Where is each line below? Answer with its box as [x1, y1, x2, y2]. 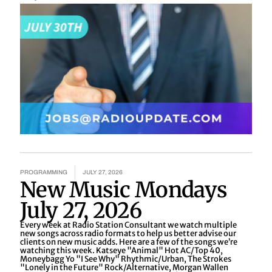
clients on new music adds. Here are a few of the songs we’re [20, 236, 237, 247]
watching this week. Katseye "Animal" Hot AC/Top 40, [20, 245, 223, 256]
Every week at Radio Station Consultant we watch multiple [20, 219, 237, 230]
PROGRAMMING [20, 168, 67, 175]
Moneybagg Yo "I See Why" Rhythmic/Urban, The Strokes [20, 253, 231, 264]
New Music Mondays [20, 176, 228, 203]
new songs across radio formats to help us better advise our [20, 228, 236, 239]
